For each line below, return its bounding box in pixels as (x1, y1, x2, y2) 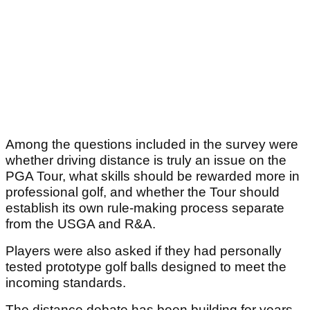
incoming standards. (6, 275, 126, 290)
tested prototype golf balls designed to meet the (6, 259, 286, 274)
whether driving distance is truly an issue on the (6, 152, 286, 167)
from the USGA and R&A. (6, 216, 156, 231)
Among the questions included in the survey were (6, 136, 298, 152)
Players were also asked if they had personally (6, 243, 282, 258)
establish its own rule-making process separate (6, 200, 284, 215)
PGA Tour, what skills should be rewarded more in (6, 168, 300, 183)
